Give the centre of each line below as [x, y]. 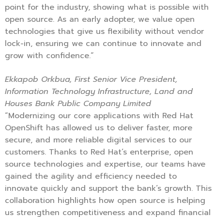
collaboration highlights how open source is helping [105, 200]
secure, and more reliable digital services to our [98, 140]
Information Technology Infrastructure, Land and [99, 91]
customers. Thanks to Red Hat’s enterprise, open [99, 152]
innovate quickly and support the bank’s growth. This [108, 188]
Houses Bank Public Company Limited [78, 103]
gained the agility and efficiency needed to [91, 176]
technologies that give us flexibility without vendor [104, 31]
